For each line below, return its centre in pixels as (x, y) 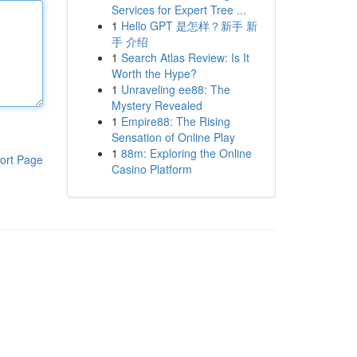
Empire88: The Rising (175, 121)
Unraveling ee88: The (175, 89)
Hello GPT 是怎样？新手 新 (189, 25)
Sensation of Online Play (173, 137)
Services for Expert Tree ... (178, 10)
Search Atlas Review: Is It (185, 57)
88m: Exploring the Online (186, 153)
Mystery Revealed (157, 105)
